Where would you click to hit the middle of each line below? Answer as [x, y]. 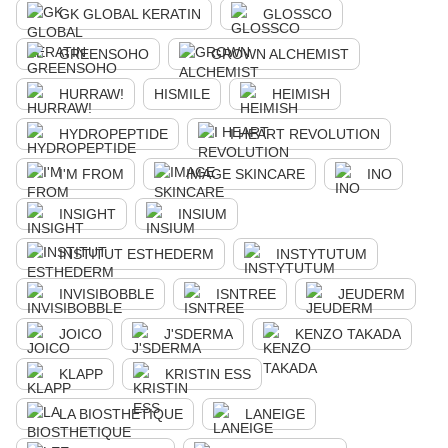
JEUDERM [371, 294]
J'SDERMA [198, 334]
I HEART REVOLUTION [305, 134]
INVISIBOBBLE [106, 294]
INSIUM [202, 214]
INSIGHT [87, 214]
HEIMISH [301, 94]
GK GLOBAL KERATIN [130, 14]
